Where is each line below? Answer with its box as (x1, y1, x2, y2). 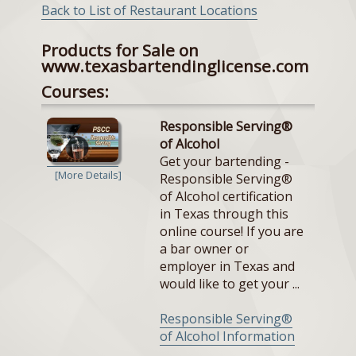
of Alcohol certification (160, 188, 292, 206)
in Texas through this (160, 205, 288, 223)
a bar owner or (160, 240, 249, 258)
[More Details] (55, 168, 122, 183)
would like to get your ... (160, 275, 300, 293)
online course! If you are (160, 222, 304, 241)
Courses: (41, 79, 109, 103)
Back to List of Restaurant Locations (41, 2, 257, 20)
